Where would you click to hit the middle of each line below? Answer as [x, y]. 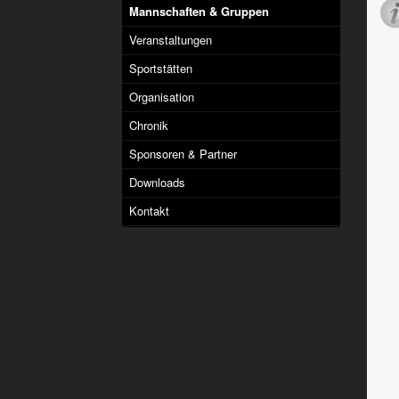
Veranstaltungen [171, 39]
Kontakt [149, 210]
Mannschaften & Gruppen [199, 11]
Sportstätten [161, 68]
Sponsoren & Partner [183, 153]
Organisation [162, 96]
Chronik [149, 125]
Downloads [157, 182]
